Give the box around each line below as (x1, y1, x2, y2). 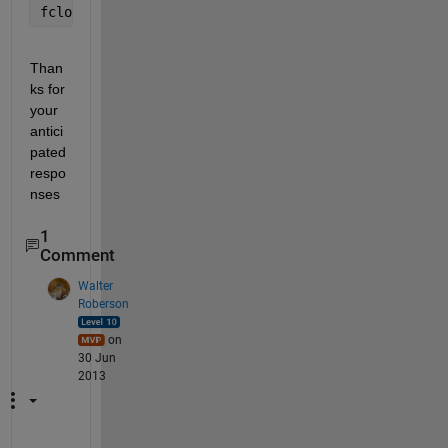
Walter (77, 278, 113, 293)
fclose (39, 4, 96, 21)
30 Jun (77, 350, 116, 365)
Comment (39, 246, 115, 266)
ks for (29, 81, 65, 98)
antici (29, 123, 63, 140)
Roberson (77, 296, 129, 311)
